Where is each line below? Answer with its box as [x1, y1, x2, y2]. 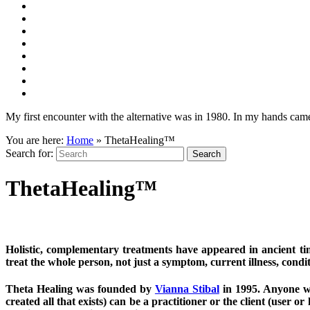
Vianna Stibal [154, 283, 219, 295]
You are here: [6, 134, 66, 146]
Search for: [6, 147, 53, 159]
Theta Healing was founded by [6, 283, 155, 295]
